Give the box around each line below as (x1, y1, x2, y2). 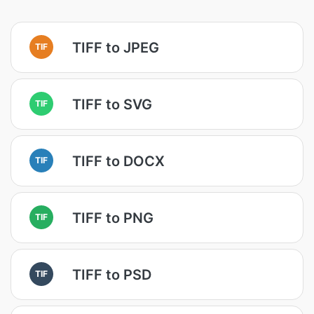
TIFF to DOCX (72, 152, 165, 170)
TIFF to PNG (72, 209, 153, 226)
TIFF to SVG (72, 95, 152, 113)
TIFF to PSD (72, 266, 151, 283)
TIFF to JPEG (72, 39, 159, 56)
